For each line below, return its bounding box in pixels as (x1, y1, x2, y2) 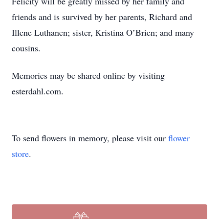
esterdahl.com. (12, 85, 64, 97)
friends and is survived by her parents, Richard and (12, 11, 192, 22)
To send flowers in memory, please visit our (12, 132, 168, 144)
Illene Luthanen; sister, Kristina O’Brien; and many (12, 26, 194, 38)
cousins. (12, 42, 41, 54)
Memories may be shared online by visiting (12, 69, 165, 81)
